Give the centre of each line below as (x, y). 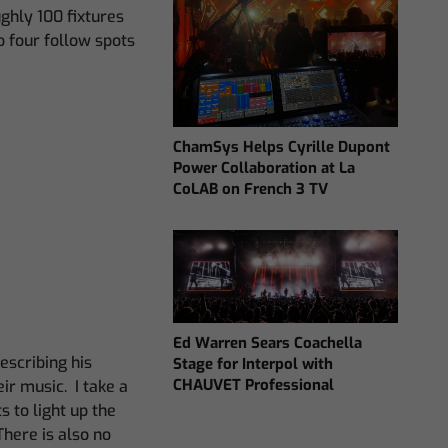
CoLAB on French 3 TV (251, 189)
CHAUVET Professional (254, 385)
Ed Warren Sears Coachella (268, 343)
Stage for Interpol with (253, 364)
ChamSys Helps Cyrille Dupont (282, 147)
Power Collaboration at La (264, 168)
